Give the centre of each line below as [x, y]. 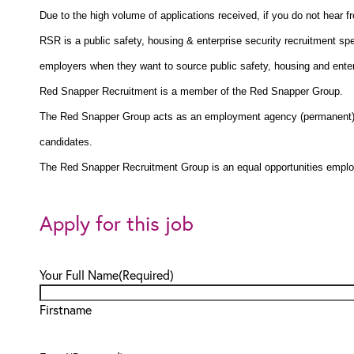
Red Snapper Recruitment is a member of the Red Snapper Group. [191, 91]
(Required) [146, 275]
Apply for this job [117, 223]
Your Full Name [79, 275]
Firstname [66, 309]
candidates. [66, 142]
